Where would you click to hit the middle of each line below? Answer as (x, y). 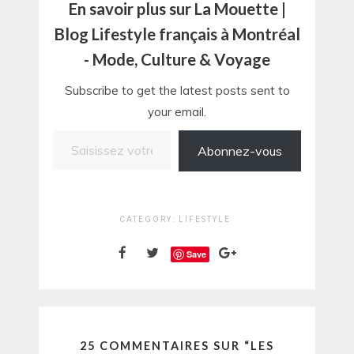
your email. (177, 112)
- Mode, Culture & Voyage (177, 60)
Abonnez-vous (240, 151)
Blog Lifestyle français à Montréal (177, 34)
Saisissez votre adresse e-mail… (66, 130)
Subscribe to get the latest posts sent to (177, 91)
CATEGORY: (149, 220)
